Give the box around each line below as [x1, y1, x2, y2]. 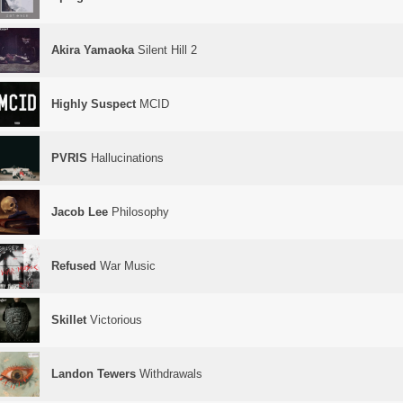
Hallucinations [87, 151, 164, 165]
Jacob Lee [51, 205, 108, 219]
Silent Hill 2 [134, 43, 197, 57]
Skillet [51, 313, 86, 327]
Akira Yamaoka [51, 43, 134, 57]
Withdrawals [136, 367, 202, 381]
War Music [96, 259, 156, 273]
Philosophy [108, 205, 169, 219]
